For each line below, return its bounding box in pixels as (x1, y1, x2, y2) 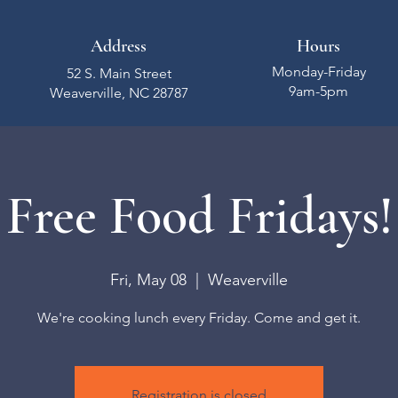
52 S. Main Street (66, 65, 171, 82)
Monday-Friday (271, 63, 366, 80)
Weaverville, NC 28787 (49, 84, 188, 101)
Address (91, 36, 147, 57)
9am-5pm (289, 83, 348, 99)
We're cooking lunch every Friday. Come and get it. (37, 309, 361, 326)
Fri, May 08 (110, 270, 187, 290)
